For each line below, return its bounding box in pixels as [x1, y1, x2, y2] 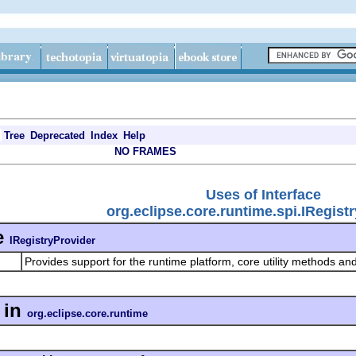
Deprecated [30, 130, 85, 141]
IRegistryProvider [10, 234, 95, 246]
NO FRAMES [114, 145, 176, 157]
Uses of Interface [206, 186, 321, 203]
